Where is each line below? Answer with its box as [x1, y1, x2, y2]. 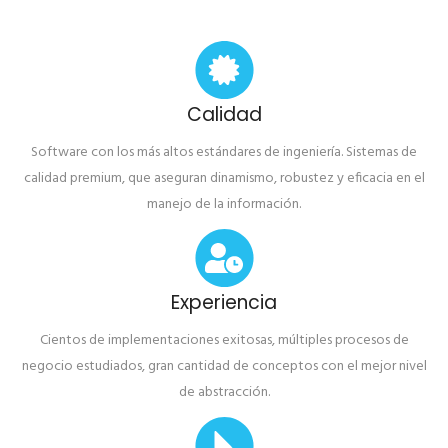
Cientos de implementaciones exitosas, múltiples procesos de [39, 329, 409, 353]
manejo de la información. [147, 193, 301, 217]
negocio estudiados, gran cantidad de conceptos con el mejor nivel [21, 355, 427, 379]
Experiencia [171, 289, 277, 317]
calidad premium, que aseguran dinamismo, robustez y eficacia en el [23, 167, 425, 191]
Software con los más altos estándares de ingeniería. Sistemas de [31, 141, 417, 165]
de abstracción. [178, 381, 270, 405]
